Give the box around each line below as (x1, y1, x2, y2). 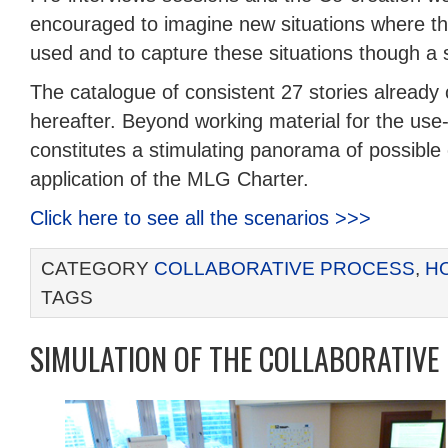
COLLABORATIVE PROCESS (154, 258, 415, 279)
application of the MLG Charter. (30, 168, 309, 190)
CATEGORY (41, 258, 154, 279)
